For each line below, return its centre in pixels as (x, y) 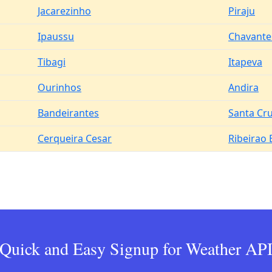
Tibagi (52, 62)
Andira (243, 87)
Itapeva (245, 62)
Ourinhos (59, 87)
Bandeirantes (68, 113)
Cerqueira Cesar (75, 138)
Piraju (242, 11)
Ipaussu (56, 36)
